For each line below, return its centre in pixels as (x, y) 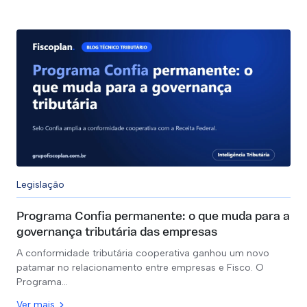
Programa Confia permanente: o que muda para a (153, 217)
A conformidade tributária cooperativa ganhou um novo (143, 253)
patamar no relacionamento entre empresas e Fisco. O (140, 268)
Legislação (40, 185)
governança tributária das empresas (117, 233)
